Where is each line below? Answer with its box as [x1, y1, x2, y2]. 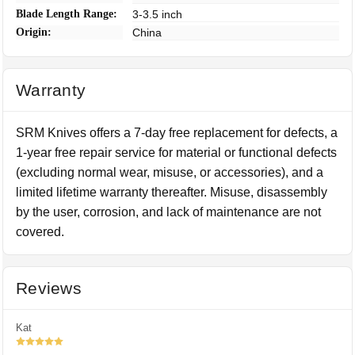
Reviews [16, 279, 82, 297]
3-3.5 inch [132, 8, 183, 21]
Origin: [16, 26, 52, 38]
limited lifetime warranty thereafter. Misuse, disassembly [16, 185, 328, 199]
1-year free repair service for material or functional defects [16, 146, 338, 159]
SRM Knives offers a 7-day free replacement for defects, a [16, 126, 338, 139]
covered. [16, 225, 65, 239]
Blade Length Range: [16, 8, 118, 20]
